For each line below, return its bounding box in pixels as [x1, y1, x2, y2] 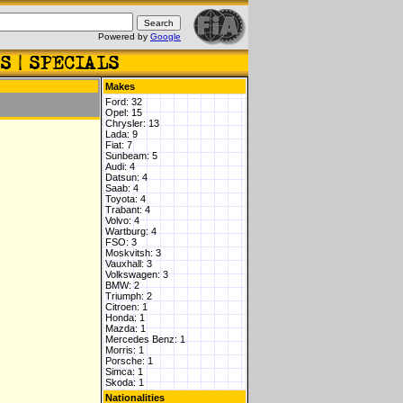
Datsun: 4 [105, 172, 148, 183]
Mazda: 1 [105, 323, 146, 334]
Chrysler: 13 [105, 118, 159, 129]
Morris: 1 [105, 345, 144, 355]
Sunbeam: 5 [105, 150, 157, 161]
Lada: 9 [105, 129, 138, 139]
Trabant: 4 [105, 204, 150, 215]
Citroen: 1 [105, 301, 148, 312]
